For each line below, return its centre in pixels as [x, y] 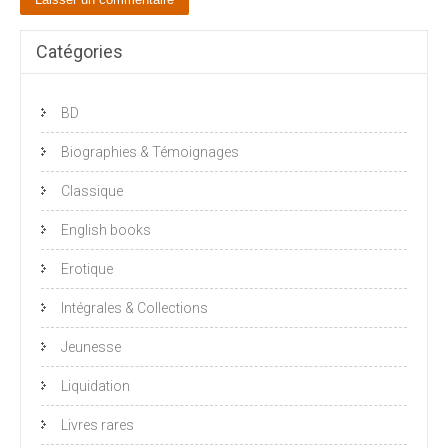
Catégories [79, 51]
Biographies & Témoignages [150, 151]
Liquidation [95, 385]
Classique [92, 190]
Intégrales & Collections [134, 307]
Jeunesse [91, 346]
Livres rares [97, 424]
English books [106, 229]
